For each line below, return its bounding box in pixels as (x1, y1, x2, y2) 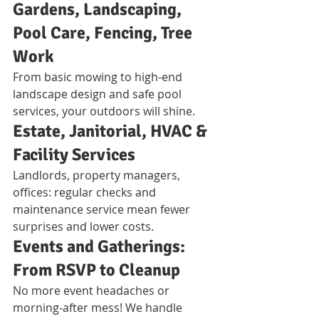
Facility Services (13, 143, 135, 165)
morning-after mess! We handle (13, 299, 185, 315)
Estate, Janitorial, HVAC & (13, 120, 211, 142)
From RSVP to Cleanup (13, 258, 180, 281)
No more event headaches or (13, 282, 172, 298)
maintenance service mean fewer (13, 201, 193, 217)
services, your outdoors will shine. (13, 103, 195, 119)
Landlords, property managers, (13, 167, 183, 183)
